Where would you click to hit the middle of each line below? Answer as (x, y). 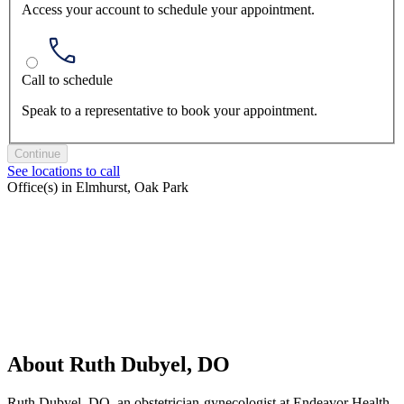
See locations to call (64, 171)
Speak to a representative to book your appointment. (170, 111)
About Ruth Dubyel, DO (119, 365)
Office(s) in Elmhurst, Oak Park (98, 188)
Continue (37, 154)
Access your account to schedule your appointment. (168, 10)
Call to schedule (67, 80)
